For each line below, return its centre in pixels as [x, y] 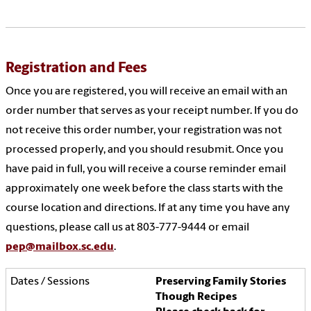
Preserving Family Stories [221, 282]
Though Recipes [196, 297]
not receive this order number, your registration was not [144, 131]
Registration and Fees [76, 69]
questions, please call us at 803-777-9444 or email [127, 228]
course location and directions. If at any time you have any [148, 209]
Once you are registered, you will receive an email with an [146, 92]
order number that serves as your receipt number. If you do [152, 111]
